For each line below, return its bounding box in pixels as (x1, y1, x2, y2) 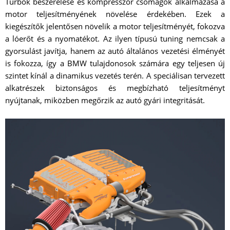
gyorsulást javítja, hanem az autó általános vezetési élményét (5, 45, 225, 56)
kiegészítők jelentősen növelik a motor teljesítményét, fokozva (5, 21, 225, 31)
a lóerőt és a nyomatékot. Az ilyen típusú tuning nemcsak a (5, 33, 225, 44)
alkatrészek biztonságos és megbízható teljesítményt (5, 82, 225, 93)
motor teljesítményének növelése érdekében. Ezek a (5, 8, 225, 19)
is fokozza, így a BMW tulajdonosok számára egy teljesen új (5, 57, 225, 68)
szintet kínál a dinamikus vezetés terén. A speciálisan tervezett (5, 70, 225, 81)
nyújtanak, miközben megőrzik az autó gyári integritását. (5, 94, 205, 105)
